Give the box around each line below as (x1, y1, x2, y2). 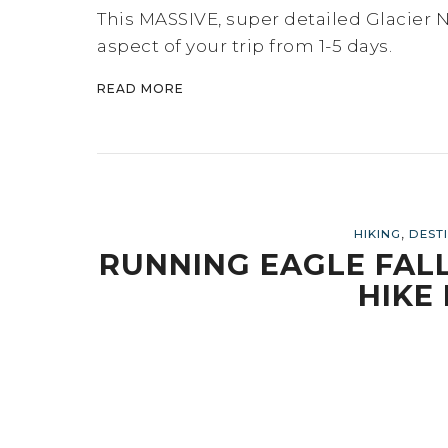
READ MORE (97, 80, 184, 96)
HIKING (353, 226, 401, 241)
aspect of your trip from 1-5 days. (97, 35, 392, 56)
